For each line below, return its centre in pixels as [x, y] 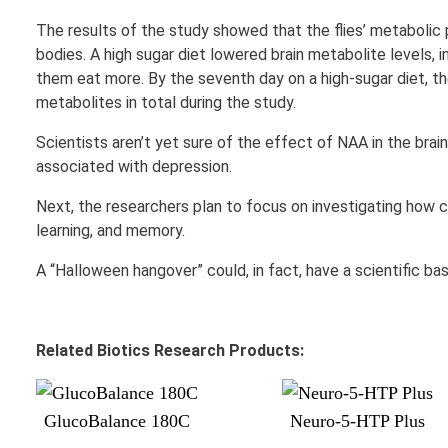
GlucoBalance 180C [117, 420]
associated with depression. [134, 166]
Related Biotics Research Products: [170, 350]
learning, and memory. [110, 230]
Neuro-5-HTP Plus [357, 420]
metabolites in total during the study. [166, 102]
